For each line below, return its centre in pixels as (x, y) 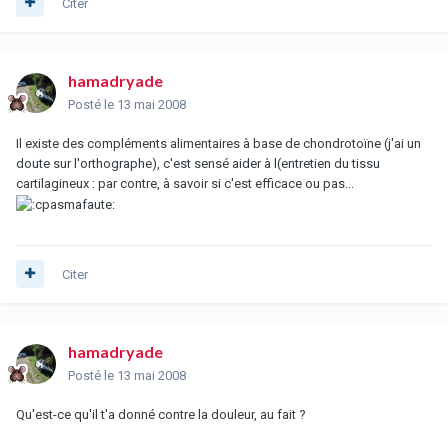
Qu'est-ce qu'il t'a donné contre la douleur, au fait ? (161, 414)
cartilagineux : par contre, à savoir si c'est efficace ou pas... (185, 183)
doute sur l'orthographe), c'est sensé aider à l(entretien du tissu (198, 163)
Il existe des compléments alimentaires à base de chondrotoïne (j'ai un (218, 143)
